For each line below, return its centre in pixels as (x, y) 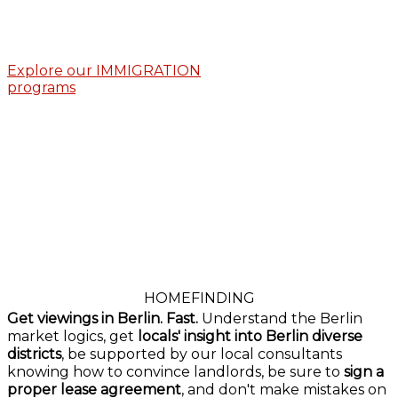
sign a (364, 371)
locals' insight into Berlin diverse (250, 336)
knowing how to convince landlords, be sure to (175, 371)
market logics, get (72, 336)
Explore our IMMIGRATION (104, 70)
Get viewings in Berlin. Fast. (103, 318)
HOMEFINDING (199, 298)
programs (41, 87)
